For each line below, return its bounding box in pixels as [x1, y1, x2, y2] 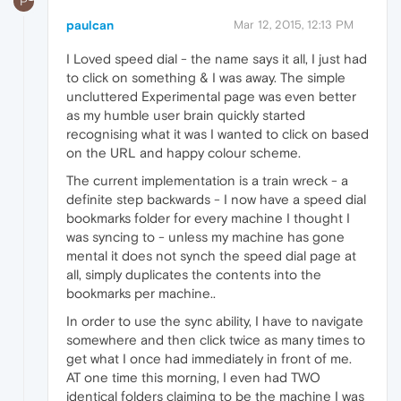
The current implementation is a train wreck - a [66, 172, 348, 188]
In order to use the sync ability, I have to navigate [66, 312, 363, 328]
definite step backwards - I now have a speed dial [66, 191, 366, 207]
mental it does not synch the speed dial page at [66, 247, 356, 263]
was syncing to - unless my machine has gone [66, 228, 345, 244]
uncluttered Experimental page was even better [66, 88, 356, 104]
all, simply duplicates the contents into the [66, 266, 321, 282]
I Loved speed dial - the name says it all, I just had [66, 50, 367, 66]
